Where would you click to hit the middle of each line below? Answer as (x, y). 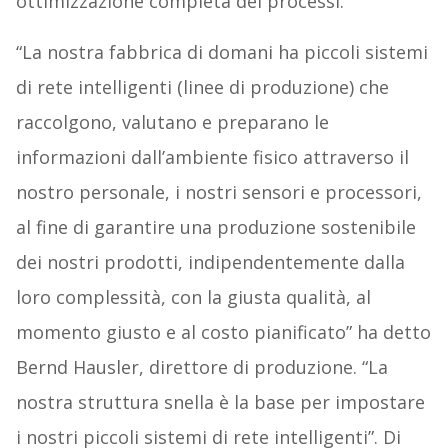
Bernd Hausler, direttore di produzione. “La (201, 366)
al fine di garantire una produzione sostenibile (215, 226)
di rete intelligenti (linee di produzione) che (202, 86)
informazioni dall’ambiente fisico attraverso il (212, 156)
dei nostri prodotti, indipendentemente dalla (210, 261)
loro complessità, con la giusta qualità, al (193, 296)
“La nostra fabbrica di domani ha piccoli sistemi (221, 51)
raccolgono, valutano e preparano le (172, 121)
